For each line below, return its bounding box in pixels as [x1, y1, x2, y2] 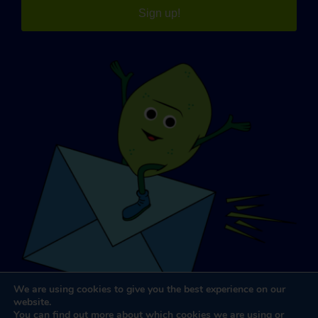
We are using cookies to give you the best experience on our [13, 283, 285, 296]
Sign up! [138, 6, 180, 19]
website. [13, 295, 51, 309]
